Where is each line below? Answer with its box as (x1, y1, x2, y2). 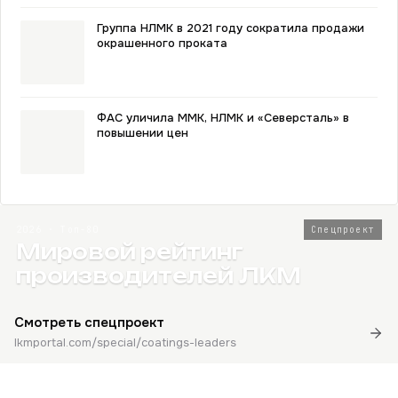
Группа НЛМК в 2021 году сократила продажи (97, 20, 364, 36)
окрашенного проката (97, 36, 227, 51)
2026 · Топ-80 (16, 224, 99, 235)
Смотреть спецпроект (14, 314, 164, 331)
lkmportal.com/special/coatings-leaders (14, 335, 236, 350)
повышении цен (97, 125, 188, 140)
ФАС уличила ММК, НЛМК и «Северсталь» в (97, 110, 349, 125)
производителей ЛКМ (16, 263, 301, 289)
